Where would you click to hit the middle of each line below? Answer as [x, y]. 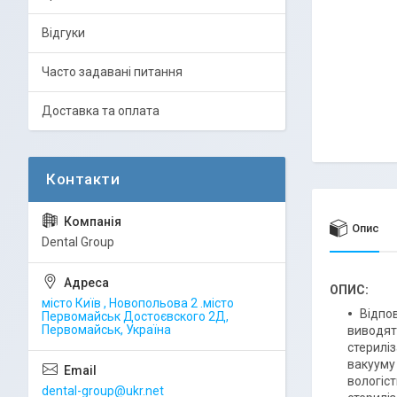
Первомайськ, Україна [106, 330]
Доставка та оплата [101, 111]
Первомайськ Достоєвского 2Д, [135, 316]
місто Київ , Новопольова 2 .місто [138, 303]
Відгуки [63, 33]
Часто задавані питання [112, 72]
